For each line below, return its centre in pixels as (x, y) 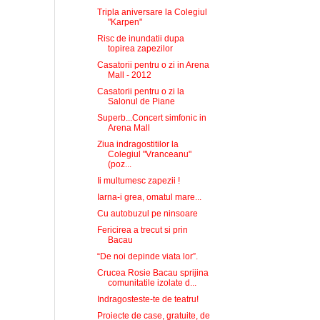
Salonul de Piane (141, 101)
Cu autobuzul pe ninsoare (147, 214)
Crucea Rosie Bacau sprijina (152, 273)
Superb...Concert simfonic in (151, 118)
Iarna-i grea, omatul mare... (149, 197)
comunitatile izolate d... (152, 283)
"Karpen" (125, 22)
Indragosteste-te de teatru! (147, 299)
